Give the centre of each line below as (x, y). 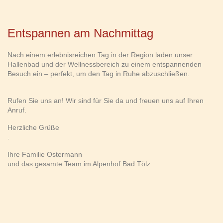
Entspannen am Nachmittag (80, 33)
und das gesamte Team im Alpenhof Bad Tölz (79, 164)
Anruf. (17, 110)
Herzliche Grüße (33, 127)
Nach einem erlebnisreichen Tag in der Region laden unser (100, 55)
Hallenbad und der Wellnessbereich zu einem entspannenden (105, 64)
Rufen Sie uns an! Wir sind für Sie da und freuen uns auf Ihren (106, 100)
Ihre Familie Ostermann (45, 154)
